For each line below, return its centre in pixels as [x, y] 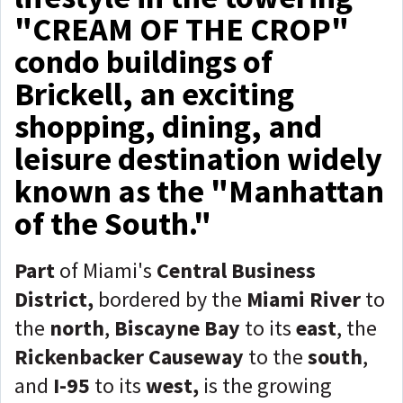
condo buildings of [143, 62]
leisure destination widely [198, 159]
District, [54, 299]
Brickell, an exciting [154, 94]
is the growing [268, 385]
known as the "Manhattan [199, 191]
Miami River [304, 299]
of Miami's [108, 270]
